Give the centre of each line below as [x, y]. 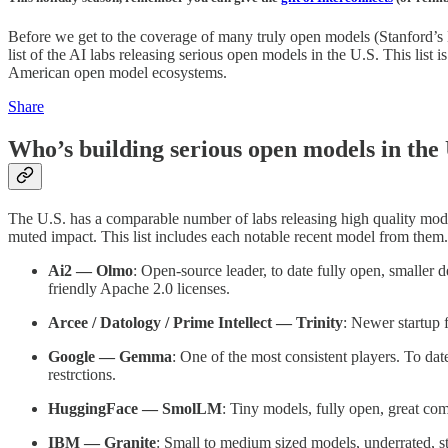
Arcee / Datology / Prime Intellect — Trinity [195, 322]
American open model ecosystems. [117, 72]
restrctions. [82, 374]
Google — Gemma [110, 356]
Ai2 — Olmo [90, 270]
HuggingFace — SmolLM [135, 408]
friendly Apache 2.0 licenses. [139, 288]
